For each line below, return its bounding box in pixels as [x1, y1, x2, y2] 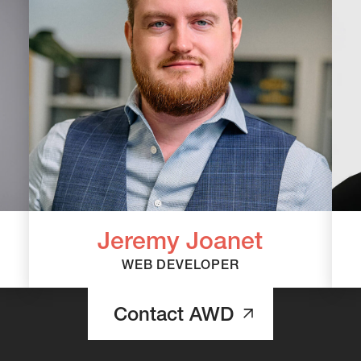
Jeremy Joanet [98, 225, 263, 255]
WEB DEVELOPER [122, 255, 239, 272]
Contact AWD [113, 301, 234, 326]
